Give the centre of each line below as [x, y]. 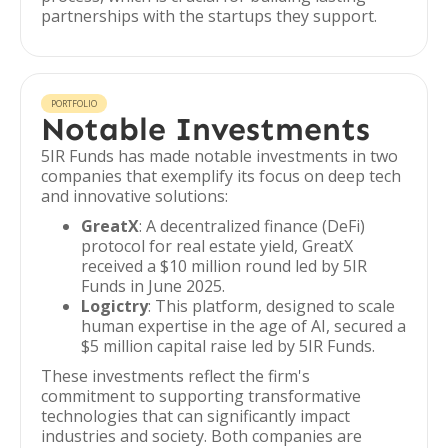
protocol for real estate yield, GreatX [217, 246]
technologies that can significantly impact [195, 416]
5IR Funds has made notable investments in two [219, 156]
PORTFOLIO [74, 103]
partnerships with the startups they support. [209, 16]
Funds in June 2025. [153, 286]
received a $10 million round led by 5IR [224, 266]
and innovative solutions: [134, 196]
